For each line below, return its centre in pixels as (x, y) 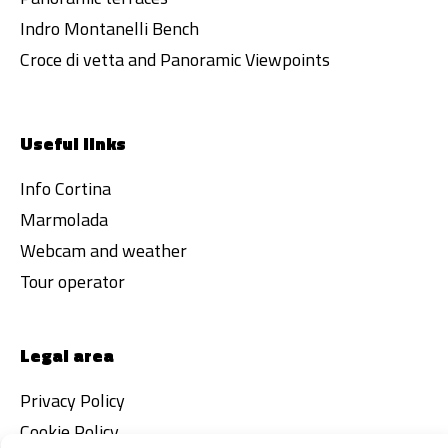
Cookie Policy (69, 431)
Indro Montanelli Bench (109, 28)
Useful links (73, 143)
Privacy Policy (72, 400)
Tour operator (72, 281)
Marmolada (64, 219)
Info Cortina (65, 188)
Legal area (67, 355)
